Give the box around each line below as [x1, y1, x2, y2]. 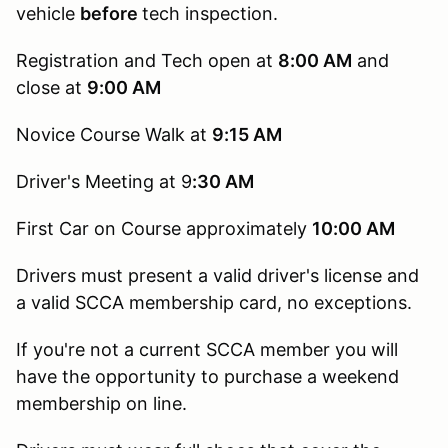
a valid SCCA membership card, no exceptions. [16, 291, 412, 313]
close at [16, 76, 87, 98]
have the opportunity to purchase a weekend [16, 365, 399, 387]
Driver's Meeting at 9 [16, 170, 192, 192]
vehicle [16, 2, 80, 24]
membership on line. [16, 392, 192, 414]
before [80, 2, 142, 24]
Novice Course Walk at [16, 123, 212, 145]
